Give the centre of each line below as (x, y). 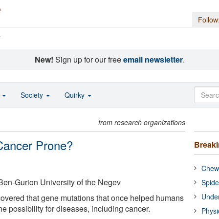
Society (33, 95)
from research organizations (142, 122)
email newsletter (153, 59)
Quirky (76, 95)
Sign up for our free (88, 59)
